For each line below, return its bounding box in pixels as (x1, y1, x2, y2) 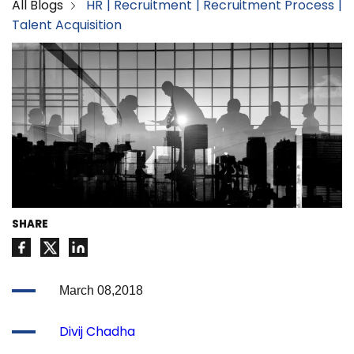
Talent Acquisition (12, 16, 122, 35)
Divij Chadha (59, 322, 135, 341)
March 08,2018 (59, 284, 143, 298)
